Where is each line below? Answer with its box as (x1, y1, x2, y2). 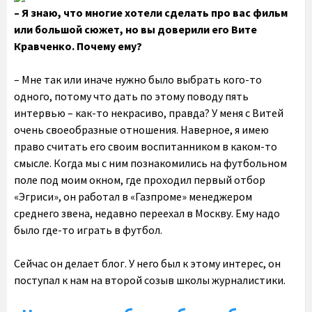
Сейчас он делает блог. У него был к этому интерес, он (14, 256, 281, 270)
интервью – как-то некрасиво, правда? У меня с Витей (14, 106, 283, 120)
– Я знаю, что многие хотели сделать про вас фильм (14, 6, 288, 19)
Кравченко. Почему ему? (14, 39, 142, 53)
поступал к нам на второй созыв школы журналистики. (14, 273, 286, 287)
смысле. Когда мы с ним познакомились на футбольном (14, 156, 287, 170)
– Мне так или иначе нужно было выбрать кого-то (14, 72, 262, 86)
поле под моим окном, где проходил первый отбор (14, 173, 265, 187)
